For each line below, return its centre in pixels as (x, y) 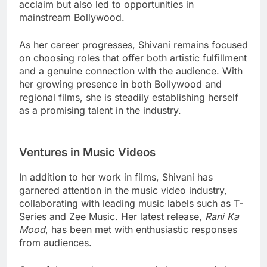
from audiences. (55, 242)
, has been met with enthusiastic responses (141, 229)
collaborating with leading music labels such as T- (131, 203)
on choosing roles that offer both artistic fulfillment (133, 58)
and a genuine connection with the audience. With (131, 71)
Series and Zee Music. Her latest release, (112, 216)
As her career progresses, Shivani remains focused (133, 45)
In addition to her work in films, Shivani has (116, 177)
